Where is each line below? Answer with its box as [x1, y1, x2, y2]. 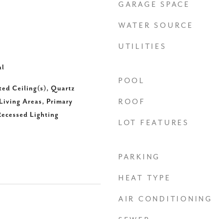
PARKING [118, 153, 161, 161]
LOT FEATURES [118, 119, 189, 127]
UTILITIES [118, 43, 167, 51]
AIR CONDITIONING [118, 195, 213, 203]
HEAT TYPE [118, 174, 171, 182]
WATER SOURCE [118, 22, 194, 30]
